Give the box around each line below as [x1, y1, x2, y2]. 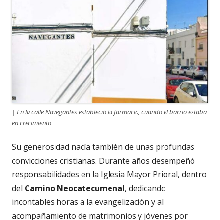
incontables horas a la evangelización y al [12, 196, 164, 208]
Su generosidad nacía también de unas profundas [12, 141, 194, 153]
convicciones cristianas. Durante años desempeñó [12, 155, 195, 166]
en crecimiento [12, 118, 51, 128]
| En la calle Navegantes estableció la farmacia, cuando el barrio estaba [12, 108, 207, 117]
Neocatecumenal [57, 183, 125, 194]
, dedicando [125, 183, 166, 194]
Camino [25, 183, 57, 194]
